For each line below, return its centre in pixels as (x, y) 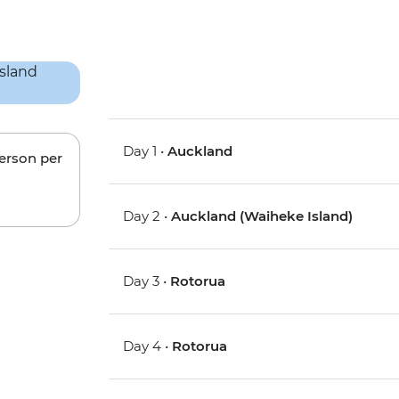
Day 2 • (147, 216)
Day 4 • (148, 346)
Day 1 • (146, 151)
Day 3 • (147, 281)
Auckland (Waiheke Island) (262, 216)
